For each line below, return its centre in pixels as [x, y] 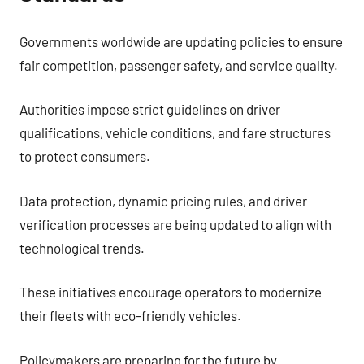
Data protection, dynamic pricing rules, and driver [163, 200]
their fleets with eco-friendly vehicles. [130, 315]
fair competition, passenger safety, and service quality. [179, 65]
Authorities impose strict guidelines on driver [150, 109]
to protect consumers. [85, 156]
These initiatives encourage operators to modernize [171, 292]
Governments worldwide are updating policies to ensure [181, 41]
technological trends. [82, 247]
